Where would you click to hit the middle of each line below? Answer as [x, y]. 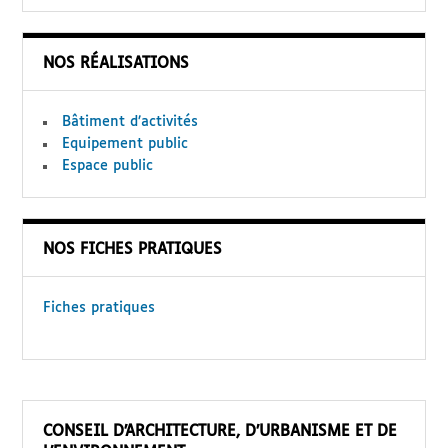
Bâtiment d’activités [130, 121]
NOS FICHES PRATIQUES [133, 249]
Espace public [108, 165]
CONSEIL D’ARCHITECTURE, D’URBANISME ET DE [220, 431]
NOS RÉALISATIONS [116, 63]
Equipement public [125, 143]
